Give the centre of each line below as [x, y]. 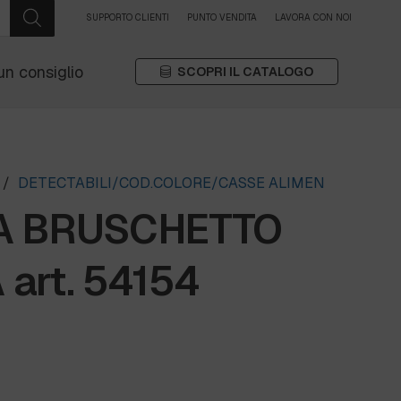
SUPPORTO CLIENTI [128, 17]
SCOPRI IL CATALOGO [245, 72]
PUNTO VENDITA [222, 17]
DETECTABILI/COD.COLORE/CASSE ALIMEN [172, 183]
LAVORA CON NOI [313, 17]
